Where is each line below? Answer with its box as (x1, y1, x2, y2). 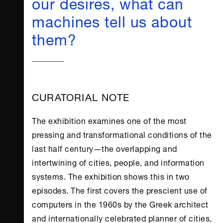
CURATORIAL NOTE (32, 86, 129, 106)
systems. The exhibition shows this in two (32, 168, 190, 183)
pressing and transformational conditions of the (32, 126, 212, 141)
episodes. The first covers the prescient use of (32, 182, 208, 197)
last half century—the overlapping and (32, 140, 177, 155)
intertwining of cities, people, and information (32, 154, 205, 169)
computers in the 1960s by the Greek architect (32, 196, 209, 211)
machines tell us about (32, 5, 192, 33)
